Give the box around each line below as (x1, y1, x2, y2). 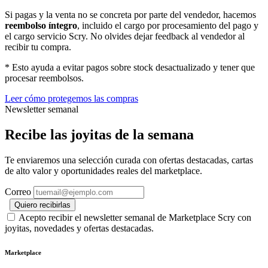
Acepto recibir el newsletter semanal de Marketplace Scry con (19, 212, 251, 223)
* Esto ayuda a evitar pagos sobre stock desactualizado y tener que (5, 62, 255, 73)
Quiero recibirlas (14, 200, 71, 210)
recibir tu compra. (5, 42, 71, 53)
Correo (5, 187, 31, 197)
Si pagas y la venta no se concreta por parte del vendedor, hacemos (5, 10, 256, 20)
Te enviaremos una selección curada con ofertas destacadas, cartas (5, 155, 253, 166)
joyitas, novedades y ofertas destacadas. (5, 223, 154, 234)
